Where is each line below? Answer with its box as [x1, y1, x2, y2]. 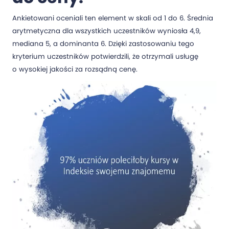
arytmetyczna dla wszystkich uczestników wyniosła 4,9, [12, 26, 201, 36]
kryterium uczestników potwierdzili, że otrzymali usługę [12, 51, 198, 61]
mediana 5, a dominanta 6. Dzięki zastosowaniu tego [12, 38, 194, 49]
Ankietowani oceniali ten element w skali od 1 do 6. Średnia [12, 13, 213, 23]
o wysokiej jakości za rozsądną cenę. [12, 64, 138, 74]
